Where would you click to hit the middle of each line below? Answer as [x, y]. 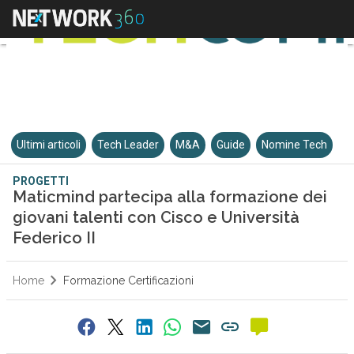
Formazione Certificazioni [128, 281]
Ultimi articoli [49, 145]
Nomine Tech [295, 145]
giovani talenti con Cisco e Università [156, 217]
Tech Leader [128, 145]
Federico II [54, 238]
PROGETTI [40, 181]
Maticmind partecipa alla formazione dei [169, 197]
